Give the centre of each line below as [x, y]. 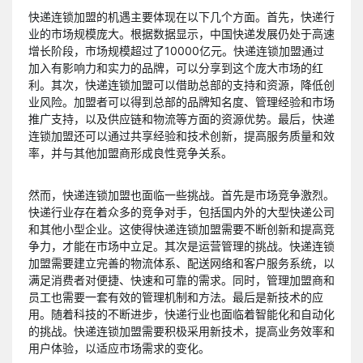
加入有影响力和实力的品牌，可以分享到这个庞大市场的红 [176, 67]
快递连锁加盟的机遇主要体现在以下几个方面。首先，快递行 [181, 16]
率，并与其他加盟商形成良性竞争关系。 [130, 152]
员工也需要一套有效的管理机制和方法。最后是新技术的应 [176, 297]
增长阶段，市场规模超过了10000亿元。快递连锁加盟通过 [176, 50]
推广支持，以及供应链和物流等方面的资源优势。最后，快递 [181, 118]
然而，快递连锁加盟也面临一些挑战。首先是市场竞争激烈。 [181, 195]
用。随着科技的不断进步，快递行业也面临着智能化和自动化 [181, 314]
